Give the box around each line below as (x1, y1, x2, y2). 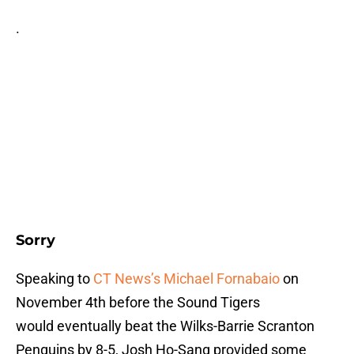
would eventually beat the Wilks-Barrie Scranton (16, 318, 314, 335)
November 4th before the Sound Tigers (16, 294, 260, 311)
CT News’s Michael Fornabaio (93, 270, 280, 288)
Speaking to (16, 270, 93, 288)
